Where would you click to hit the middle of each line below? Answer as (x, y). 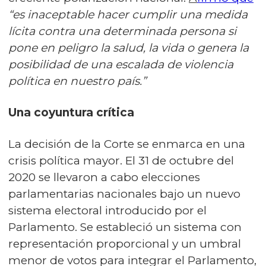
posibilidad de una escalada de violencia (121, 65)
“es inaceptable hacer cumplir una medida (128, 15)
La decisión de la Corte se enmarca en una (127, 144)
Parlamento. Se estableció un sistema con (125, 227)
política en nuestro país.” (79, 81)
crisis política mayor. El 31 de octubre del (121, 161)
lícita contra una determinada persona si (122, 31)
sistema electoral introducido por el (107, 211)
